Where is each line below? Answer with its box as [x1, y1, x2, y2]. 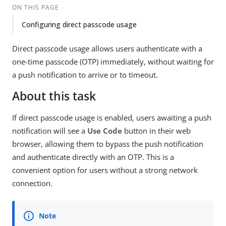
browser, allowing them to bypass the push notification [12, 139, 203, 149]
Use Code [87, 126, 122, 136]
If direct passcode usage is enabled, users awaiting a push [12, 112, 211, 123]
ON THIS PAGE [12, 3, 59, 12]
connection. [12, 178, 52, 188]
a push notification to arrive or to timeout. [12, 70, 158, 80]
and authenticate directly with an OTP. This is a [12, 152, 174, 162]
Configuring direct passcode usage [22, 20, 137, 29]
